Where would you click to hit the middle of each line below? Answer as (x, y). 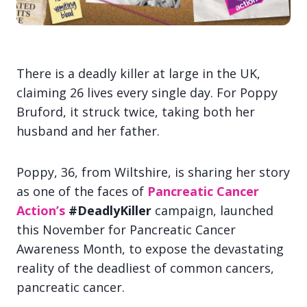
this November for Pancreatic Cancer (126, 230)
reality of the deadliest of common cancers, (145, 268)
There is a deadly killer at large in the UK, (138, 74)
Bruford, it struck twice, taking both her (136, 112)
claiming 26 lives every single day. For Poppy (147, 93)
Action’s (41, 211)
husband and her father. (88, 131)
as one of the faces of (82, 192)
